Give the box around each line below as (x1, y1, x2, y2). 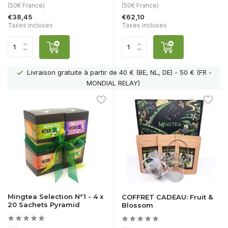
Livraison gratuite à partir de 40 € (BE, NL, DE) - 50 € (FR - (24, 68, 212, 77)
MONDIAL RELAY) (87, 78, 140, 87)
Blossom (122, 201, 153, 210)
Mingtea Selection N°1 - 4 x (8, 192, 103, 201)
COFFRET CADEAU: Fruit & (122, 193, 213, 202)
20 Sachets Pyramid (8, 201, 80, 209)
